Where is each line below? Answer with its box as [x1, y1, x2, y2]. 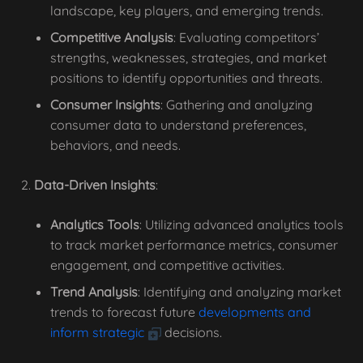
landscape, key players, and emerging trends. [50, 2, 323, 19]
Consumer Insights [50, 96, 160, 113]
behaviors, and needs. [50, 137, 181, 153]
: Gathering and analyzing [160, 96, 313, 113]
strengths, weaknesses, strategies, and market [50, 49, 327, 66]
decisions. [161, 324, 222, 340]
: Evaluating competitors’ [173, 29, 319, 45]
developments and [199, 304, 311, 320]
